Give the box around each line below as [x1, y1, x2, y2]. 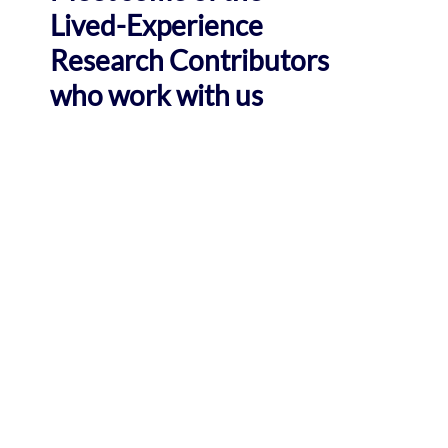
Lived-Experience [49, 8, 263, 42]
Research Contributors [49, 43, 329, 77]
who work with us [49, 78, 263, 112]
